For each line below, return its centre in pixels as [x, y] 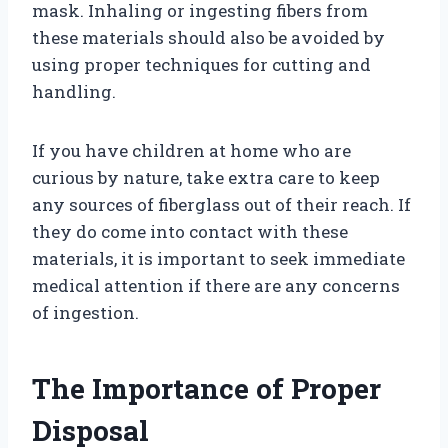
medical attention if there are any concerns [216, 285]
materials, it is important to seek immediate [218, 258]
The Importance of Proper [206, 388]
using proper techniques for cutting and [201, 64]
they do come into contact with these [190, 231]
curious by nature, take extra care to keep [206, 177]
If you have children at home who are [191, 150]
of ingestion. [85, 312]
